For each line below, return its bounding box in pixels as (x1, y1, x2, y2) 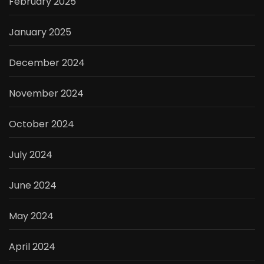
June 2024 (9, 179, 57, 193)
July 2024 (9, 148, 52, 162)
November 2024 (9, 87, 84, 101)
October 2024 (9, 117, 74, 131)
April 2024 (9, 240, 55, 254)
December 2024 (9, 56, 85, 70)
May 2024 (9, 209, 54, 223)
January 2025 (9, 25, 71, 39)
